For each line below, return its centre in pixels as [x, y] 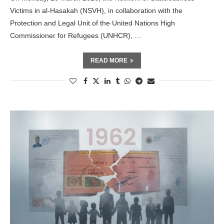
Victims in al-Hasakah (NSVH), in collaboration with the [96, 10]
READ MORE [109, 60]
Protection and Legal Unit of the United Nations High [92, 23]
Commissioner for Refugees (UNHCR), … [76, 35]
